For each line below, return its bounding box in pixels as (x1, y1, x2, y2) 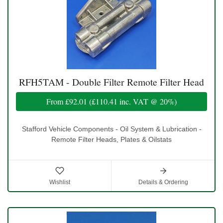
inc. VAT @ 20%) (117, 96, 177, 107)
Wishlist (49, 178, 70, 186)
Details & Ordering (138, 178, 188, 186)
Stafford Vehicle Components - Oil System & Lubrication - (21, 124, 202, 133)
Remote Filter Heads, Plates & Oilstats (51, 135, 172, 143)
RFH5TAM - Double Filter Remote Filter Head (19, 75, 204, 89)
